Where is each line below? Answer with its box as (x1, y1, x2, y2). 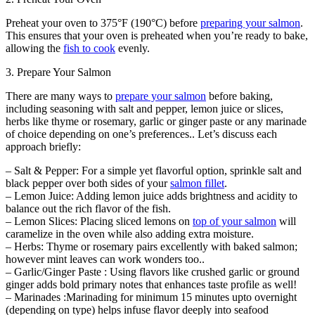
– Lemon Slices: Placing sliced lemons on (6, 214, 193, 227)
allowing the (6, 41, 63, 54)
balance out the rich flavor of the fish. (6, 202, 171, 214)
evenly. (115, 41, 150, 54)
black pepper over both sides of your (6, 176, 170, 189)
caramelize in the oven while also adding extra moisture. (6, 227, 254, 240)
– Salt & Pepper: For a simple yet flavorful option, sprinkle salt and (6, 164, 302, 176)
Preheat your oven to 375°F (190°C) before (6, 16, 200, 29)
